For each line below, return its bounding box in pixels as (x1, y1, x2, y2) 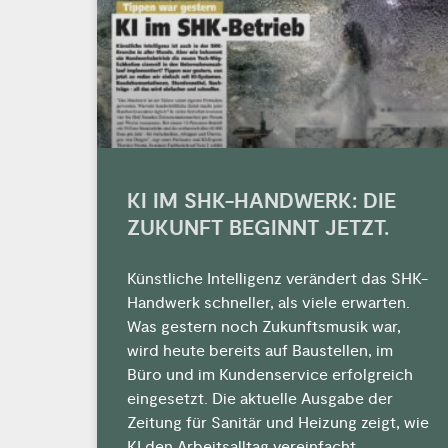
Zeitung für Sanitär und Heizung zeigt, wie (127, 412, 429, 433)
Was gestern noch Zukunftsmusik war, (127, 316, 401, 337)
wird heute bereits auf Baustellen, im (127, 340, 393, 361)
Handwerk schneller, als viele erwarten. (127, 292, 410, 313)
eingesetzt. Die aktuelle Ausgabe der (127, 388, 393, 409)
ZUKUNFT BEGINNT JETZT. (127, 214, 389, 242)
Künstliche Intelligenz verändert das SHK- (127, 268, 428, 289)
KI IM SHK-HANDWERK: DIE (127, 187, 396, 215)
